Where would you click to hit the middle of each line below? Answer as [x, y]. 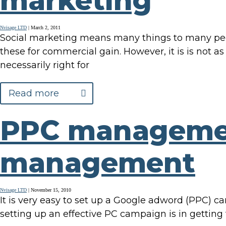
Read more [34, 94]
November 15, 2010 [51, 190]
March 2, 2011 [46, 28]
